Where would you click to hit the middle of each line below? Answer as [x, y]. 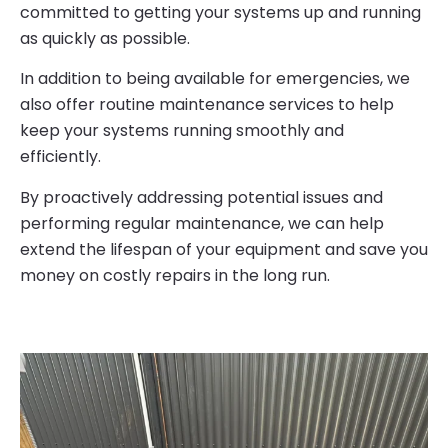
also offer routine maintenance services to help [207, 105]
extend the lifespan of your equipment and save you [224, 249]
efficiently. [60, 157]
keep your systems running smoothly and [182, 131]
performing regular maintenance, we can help [202, 223]
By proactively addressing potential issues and [201, 197]
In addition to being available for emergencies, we [215, 79]
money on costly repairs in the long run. [175, 275]
